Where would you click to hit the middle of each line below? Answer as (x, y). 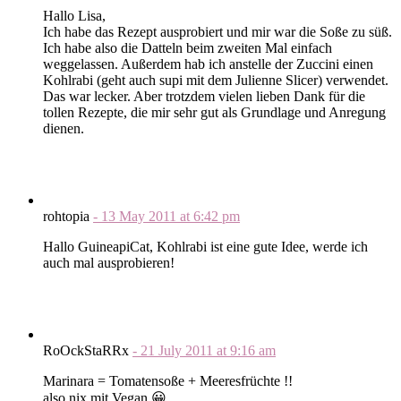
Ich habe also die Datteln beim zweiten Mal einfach (188, 47)
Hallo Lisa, (74, 15)
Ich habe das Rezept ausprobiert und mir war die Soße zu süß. (218, 31)
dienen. (64, 128)
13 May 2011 (141, 216)
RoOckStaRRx (88, 350)
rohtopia (68, 216)
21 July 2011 (179, 350)
